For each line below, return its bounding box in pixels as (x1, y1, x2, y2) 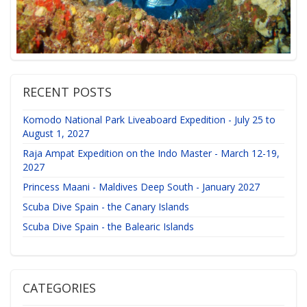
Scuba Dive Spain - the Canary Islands (22, 199, 189, 213)
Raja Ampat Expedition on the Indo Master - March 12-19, (22, 146, 280, 160)
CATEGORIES (22, 280, 96, 297)
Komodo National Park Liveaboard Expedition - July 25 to (22, 112, 275, 126)
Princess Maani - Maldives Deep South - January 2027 (22, 180, 260, 193)
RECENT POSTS (22, 84, 112, 101)
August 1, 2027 (22, 126, 89, 140)
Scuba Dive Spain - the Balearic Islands (22, 219, 194, 233)
